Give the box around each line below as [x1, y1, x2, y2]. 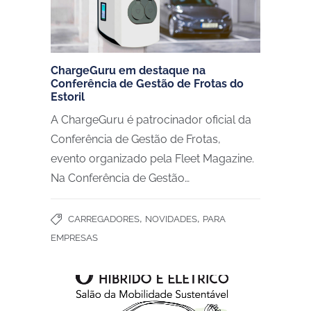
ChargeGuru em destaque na [51, 64, 205, 78]
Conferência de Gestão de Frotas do [51, 77, 244, 91]
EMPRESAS [51, 233, 98, 244]
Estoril [51, 90, 85, 104]
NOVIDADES [145, 214, 197, 225]
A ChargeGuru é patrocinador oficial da [51, 113, 251, 127]
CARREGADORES [68, 214, 140, 225]
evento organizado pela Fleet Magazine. [51, 152, 254, 166]
